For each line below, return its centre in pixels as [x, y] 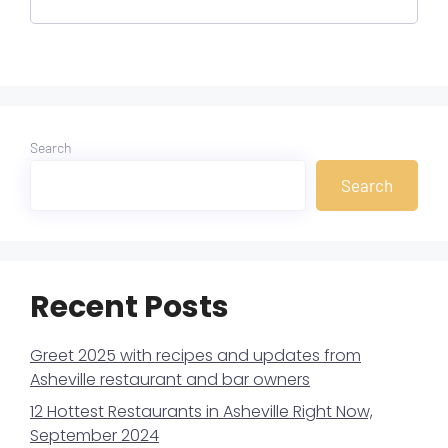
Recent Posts [129, 306]
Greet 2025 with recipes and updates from [195, 355]
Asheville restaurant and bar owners [170, 379]
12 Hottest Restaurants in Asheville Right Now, [201, 411]
